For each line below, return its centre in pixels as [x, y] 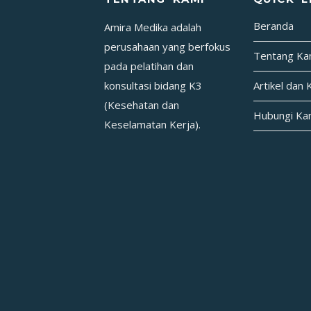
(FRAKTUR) [191, 27]
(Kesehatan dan [142, 104]
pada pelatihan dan [149, 66]
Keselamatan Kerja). [152, 124]
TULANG [185, 10]
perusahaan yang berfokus [167, 46]
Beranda [273, 26]
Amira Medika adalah [153, 27]
